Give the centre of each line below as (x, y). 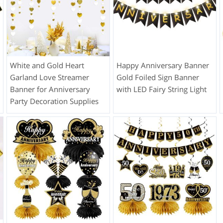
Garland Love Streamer (49, 77)
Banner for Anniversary (50, 89)
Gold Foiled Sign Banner (158, 77)
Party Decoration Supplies (54, 101)
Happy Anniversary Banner (163, 65)
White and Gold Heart (47, 65)
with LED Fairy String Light (161, 89)
